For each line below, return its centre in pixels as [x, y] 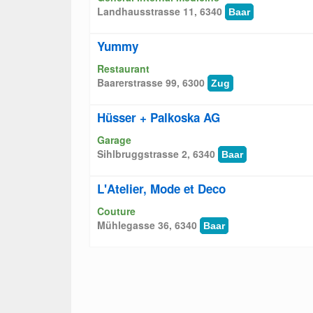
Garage [114, 140]
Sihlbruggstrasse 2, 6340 [158, 154]
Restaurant [123, 68]
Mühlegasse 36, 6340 [148, 225]
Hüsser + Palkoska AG [159, 117]
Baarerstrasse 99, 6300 [152, 82]
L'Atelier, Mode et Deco [161, 189]
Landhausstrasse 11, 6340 [161, 11]
